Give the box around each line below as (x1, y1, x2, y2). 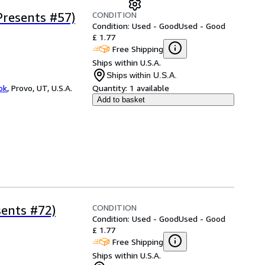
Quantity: (92, 83, 127, 93)
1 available (130, 83, 169, 93)
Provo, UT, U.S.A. (11, 83, 72, 93)
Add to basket (97, 95, 145, 104)
